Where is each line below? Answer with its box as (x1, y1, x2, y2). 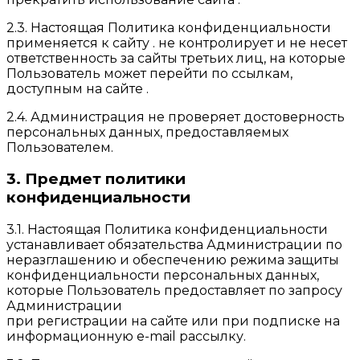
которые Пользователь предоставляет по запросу (6, 283, 342, 299)
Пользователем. (6, 139, 113, 155)
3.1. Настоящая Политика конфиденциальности (6, 222, 328, 238)
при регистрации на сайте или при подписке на (6, 313, 340, 329)
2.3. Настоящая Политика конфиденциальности (6, 19, 331, 35)
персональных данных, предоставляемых (6, 124, 288, 140)
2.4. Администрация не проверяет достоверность (6, 108, 345, 125)
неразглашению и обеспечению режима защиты (6, 252, 339, 268)
